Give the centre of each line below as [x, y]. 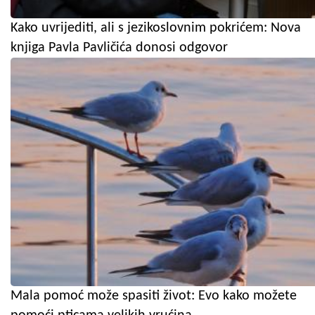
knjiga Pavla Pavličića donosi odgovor [119, 47]
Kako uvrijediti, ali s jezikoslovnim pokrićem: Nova [156, 28]
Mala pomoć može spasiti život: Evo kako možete [154, 296]
